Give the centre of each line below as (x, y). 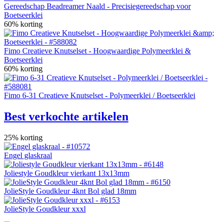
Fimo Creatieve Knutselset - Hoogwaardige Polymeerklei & (97, 51)
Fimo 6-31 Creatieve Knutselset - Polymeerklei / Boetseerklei (100, 95)
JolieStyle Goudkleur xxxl (45, 209)
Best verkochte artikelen (66, 116)
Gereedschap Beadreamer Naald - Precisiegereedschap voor (97, 6)
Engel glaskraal (28, 155)
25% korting (23, 137)
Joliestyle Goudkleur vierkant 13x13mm (67, 173)
